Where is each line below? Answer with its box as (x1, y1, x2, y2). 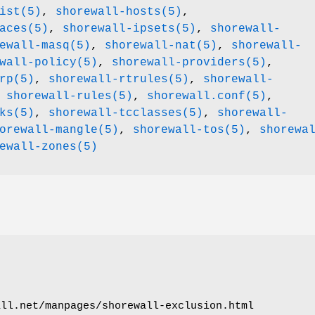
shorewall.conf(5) (147, 90, 266, 103)
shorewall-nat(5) (105, 39, 217, 53)
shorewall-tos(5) (133, 124, 245, 137)
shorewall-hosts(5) (56, 6, 182, 19)
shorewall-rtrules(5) (49, 73, 189, 86)
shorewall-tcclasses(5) (49, 107, 203, 120)
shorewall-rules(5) (6, 90, 133, 103)
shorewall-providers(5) (112, 56, 266, 70)
